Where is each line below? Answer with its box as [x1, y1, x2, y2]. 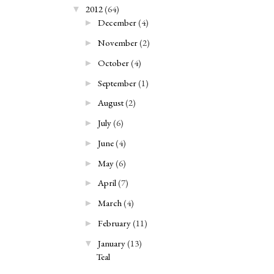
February [98, 217, 131, 229]
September [98, 76, 136, 89]
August [98, 97, 124, 109]
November [98, 37, 138, 49]
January [98, 237, 125, 249]
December [98, 17, 136, 29]
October [98, 56, 129, 68]
